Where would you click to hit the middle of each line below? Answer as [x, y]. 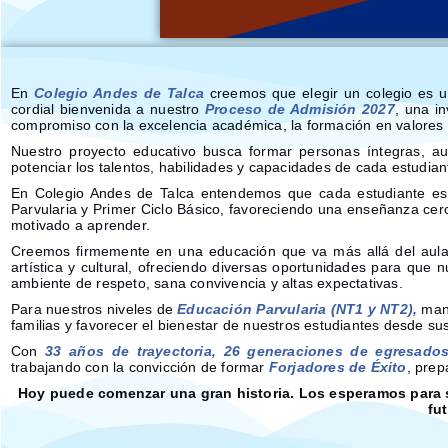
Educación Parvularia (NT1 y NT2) [295, 309]
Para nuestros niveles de [94, 309]
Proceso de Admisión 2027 [300, 109]
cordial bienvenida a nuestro [108, 109]
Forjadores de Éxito [337, 367]
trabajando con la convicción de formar [140, 367]
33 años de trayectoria [128, 351]
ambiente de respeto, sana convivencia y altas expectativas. [207, 283]
